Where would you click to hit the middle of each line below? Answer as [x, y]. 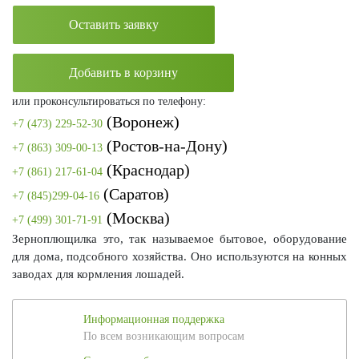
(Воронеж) [141, 122]
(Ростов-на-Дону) [165, 146]
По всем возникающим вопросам [164, 337]
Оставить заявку [114, 25]
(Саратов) [134, 194]
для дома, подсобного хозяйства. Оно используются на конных [179, 257]
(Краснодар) [146, 170]
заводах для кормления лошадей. [98, 274]
